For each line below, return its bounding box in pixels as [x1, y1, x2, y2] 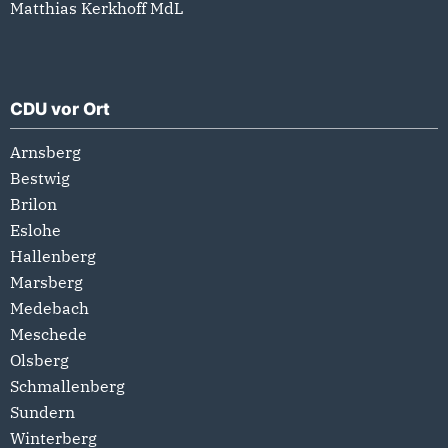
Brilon [10, 193, 57, 214]
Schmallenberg [10, 375, 125, 396]
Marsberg [10, 271, 83, 292]
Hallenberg [10, 245, 96, 266]
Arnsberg [10, 141, 81, 162]
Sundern [10, 401, 75, 422]
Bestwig [10, 167, 70, 188]
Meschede [10, 323, 87, 344]
